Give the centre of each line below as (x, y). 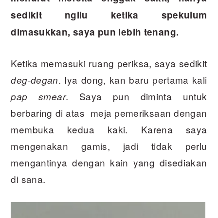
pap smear (38, 97)
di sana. (28, 179)
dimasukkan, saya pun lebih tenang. (95, 32)
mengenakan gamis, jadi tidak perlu (109, 146)
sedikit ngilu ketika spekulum (109, 15)
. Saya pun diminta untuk (136, 96)
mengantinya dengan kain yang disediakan (109, 163)
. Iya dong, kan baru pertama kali (133, 80)
